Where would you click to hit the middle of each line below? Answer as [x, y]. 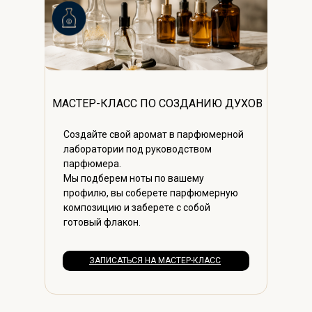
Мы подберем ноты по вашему [134, 179]
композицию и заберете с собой [137, 208]
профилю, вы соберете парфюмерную [151, 193]
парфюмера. [92, 164]
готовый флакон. [102, 223]
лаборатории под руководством [138, 149]
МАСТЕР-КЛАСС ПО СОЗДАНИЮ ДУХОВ [157, 104]
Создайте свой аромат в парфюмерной [154, 135]
